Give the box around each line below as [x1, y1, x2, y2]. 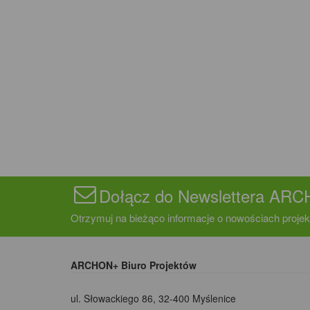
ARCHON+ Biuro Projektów [71, 257, 197, 272]
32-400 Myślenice [158, 291, 236, 305]
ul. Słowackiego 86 [71, 291, 153, 305]
